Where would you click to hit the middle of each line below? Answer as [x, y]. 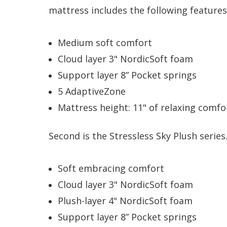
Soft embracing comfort [111, 168]
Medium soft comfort [106, 42]
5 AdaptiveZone [92, 91]
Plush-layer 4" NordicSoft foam [125, 200]
